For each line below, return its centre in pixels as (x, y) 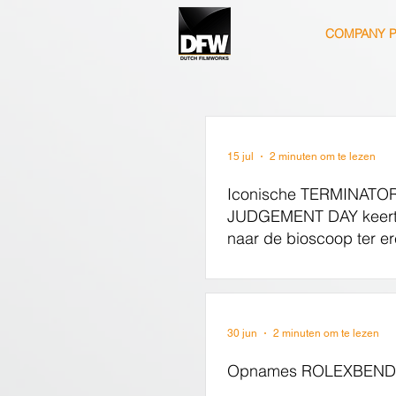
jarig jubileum (275, 260)
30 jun (242, 333)
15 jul (240, 156)
